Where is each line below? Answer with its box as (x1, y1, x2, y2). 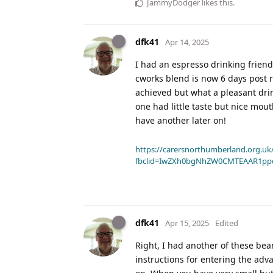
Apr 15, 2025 (165, 218, 209, 229)
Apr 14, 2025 (165, 37, 209, 48)
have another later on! (135, 115, 226, 127)
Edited (215, 218, 238, 229)
